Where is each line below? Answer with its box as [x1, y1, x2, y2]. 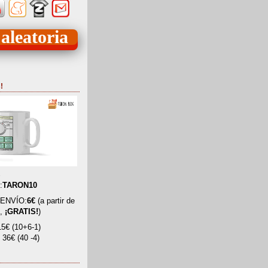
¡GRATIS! [5, 208, 38, 217]
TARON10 [2, 181, 37, 190]
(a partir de [35, 197, 75, 206]
